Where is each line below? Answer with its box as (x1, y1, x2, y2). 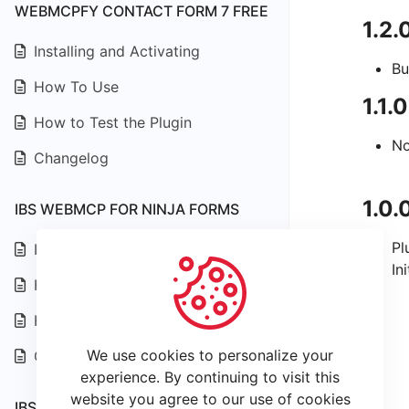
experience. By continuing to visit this (80, 368, 340, 386)
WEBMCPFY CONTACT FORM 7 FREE (15, 2, 268, 20)
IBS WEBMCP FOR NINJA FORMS (15, 200, 239, 218)
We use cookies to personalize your (87, 346, 333, 364)
